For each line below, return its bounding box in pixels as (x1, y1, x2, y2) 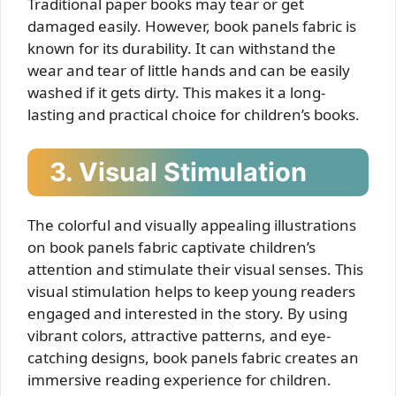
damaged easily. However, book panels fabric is (27, 16, 356, 36)
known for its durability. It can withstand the (27, 38, 336, 58)
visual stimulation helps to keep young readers (27, 280, 355, 301)
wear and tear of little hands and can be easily (27, 60, 350, 80)
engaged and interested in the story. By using (27, 302, 347, 324)
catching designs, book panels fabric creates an (27, 346, 359, 368)
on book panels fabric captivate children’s (27, 236, 316, 257)
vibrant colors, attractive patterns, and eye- (27, 324, 331, 346)
